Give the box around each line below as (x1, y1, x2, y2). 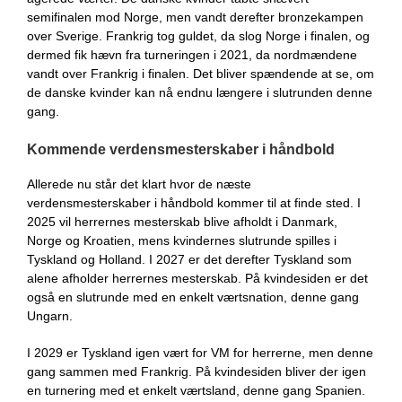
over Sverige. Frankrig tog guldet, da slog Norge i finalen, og (27, 29, 370, 43)
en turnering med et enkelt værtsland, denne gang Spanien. (27, 383, 365, 398)
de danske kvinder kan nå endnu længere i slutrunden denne (27, 85, 372, 100)
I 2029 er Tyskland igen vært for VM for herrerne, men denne (27, 345, 373, 360)
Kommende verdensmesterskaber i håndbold (27, 142, 335, 157)
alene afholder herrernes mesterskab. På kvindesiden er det (27, 271, 368, 285)
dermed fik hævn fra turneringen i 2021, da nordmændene (27, 48, 357, 62)
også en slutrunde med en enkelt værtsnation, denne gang (27, 290, 359, 304)
